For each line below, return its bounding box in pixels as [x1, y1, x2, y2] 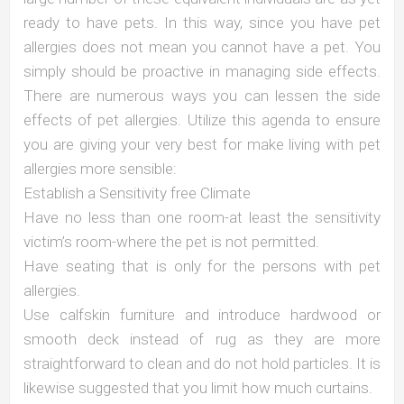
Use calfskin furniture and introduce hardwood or [23, 305, 381, 324]
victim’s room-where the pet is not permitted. [23, 232, 319, 251]
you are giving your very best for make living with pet [23, 134, 381, 153]
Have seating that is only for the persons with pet [23, 256, 381, 275]
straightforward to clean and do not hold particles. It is [23, 353, 381, 372]
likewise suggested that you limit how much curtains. [23, 378, 372, 397]
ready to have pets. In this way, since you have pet [23, 13, 381, 32]
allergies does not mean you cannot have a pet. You [23, 37, 381, 56]
